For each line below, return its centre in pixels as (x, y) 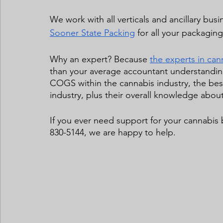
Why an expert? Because (100, 59)
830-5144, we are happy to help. (113, 132)
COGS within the (83, 83)
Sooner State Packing (92, 33)
